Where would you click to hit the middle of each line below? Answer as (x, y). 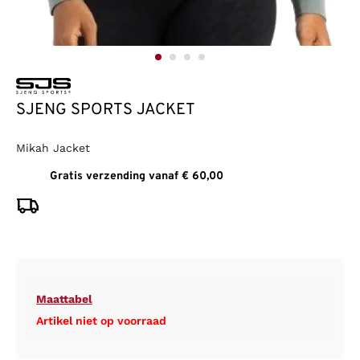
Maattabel (64, 299)
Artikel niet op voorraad (101, 321)
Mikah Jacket (53, 148)
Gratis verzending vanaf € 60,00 (137, 177)
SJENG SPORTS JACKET (106, 110)
